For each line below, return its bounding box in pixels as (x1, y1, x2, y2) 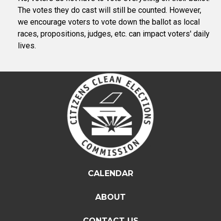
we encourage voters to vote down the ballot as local (18, 17, 200, 27)
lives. (18, 41, 36, 50)
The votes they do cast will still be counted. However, (18, 5, 201, 15)
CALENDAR (88, 169, 133, 179)
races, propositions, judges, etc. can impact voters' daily (18, 29, 210, 38)
